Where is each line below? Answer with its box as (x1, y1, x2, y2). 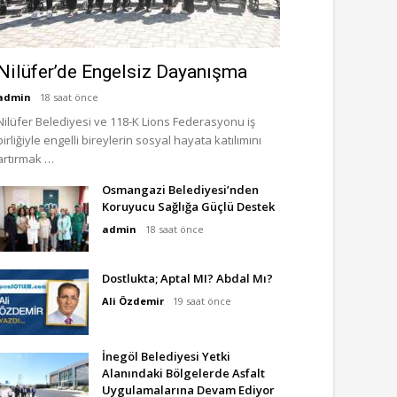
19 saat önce (173, 294, 231, 307)
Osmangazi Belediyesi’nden (102, 182, 259, 198)
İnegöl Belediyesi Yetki (102, 348, 230, 364)
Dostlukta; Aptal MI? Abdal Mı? (102, 270, 273, 286)
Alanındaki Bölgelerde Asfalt (102, 365, 265, 381)
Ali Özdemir (102, 294, 164, 307)
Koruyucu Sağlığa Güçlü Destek (102, 198, 275, 214)
